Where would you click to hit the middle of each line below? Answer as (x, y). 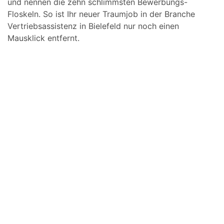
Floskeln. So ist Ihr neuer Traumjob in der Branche (101, 14)
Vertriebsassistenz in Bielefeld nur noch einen (93, 26)
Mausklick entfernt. (43, 38)
